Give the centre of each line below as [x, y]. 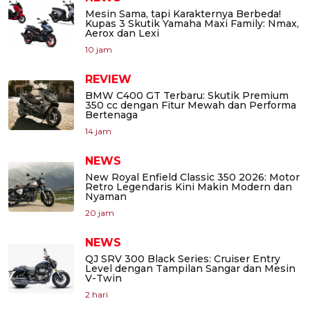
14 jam [98, 131]
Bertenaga [111, 115]
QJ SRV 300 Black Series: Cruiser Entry [183, 258]
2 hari [97, 294]
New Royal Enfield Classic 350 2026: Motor [192, 177]
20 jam [100, 212]
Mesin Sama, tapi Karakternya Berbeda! [183, 13]
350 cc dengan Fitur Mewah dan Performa [191, 105]
